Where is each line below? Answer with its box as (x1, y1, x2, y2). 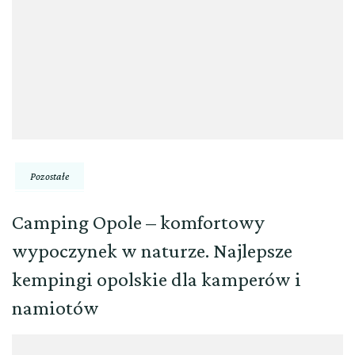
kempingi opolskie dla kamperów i (12, 267, 301, 291)
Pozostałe (30, 169, 69, 182)
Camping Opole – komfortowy (12, 210, 265, 234)
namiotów (12, 296, 99, 319)
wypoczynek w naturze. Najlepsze (12, 239, 292, 262)
